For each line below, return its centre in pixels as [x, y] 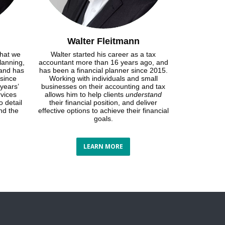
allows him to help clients [85, 95]
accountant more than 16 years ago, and [103, 63]
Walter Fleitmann [103, 41]
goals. [103, 119]
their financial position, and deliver [103, 103]
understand [144, 95]
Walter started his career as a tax [103, 54]
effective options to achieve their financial [103, 111]
